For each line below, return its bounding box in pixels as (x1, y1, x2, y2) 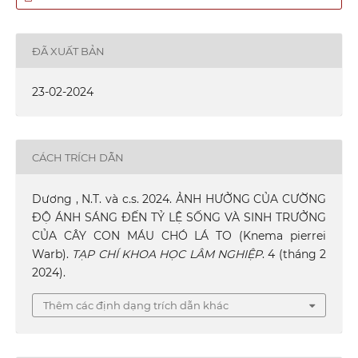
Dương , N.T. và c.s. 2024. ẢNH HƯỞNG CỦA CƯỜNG (31, 192, 327, 207)
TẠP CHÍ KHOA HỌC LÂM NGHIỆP (72, 247, 263, 262)
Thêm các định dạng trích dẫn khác (43, 299, 229, 312)
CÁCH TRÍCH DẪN (31, 150, 124, 164)
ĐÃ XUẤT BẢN (31, 44, 105, 58)
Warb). (31, 247, 73, 262)
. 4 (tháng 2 (262, 247, 327, 262)
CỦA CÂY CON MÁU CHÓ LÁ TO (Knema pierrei (31, 229, 327, 244)
